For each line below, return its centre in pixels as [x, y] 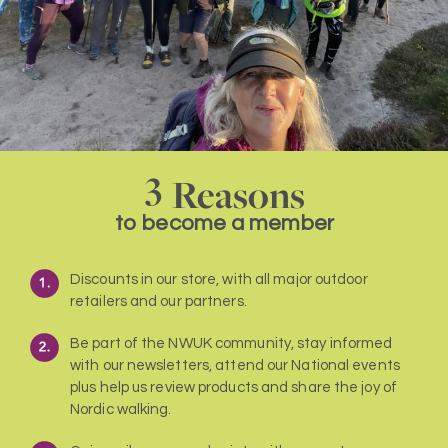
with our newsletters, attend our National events [235, 365]
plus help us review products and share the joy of [233, 387]
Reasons [238, 195]
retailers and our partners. [158, 301]
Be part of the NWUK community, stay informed [231, 343]
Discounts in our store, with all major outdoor [219, 279]
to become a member [224, 223]
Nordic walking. [121, 409]
